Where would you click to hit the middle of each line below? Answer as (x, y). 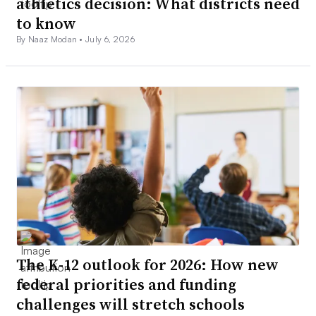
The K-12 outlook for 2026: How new (147, 265)
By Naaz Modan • (51, 39)
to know (46, 24)
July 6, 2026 (110, 39)
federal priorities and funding (126, 285)
